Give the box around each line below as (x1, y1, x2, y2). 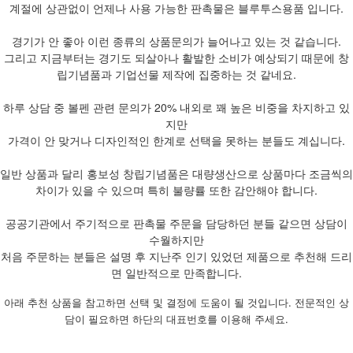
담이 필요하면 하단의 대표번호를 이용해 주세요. (65, 312, 288, 325)
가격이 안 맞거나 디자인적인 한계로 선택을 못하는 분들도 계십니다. (8, 132, 345, 148)
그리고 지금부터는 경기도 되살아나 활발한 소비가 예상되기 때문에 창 (4, 49, 349, 65)
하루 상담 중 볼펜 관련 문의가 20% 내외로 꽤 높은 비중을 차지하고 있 (3, 98, 350, 115)
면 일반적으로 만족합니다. (111, 264, 242, 281)
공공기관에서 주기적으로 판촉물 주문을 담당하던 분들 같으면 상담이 (6, 214, 347, 231)
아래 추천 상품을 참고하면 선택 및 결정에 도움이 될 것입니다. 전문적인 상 (4, 295, 349, 309)
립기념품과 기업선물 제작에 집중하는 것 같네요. (57, 65, 296, 82)
